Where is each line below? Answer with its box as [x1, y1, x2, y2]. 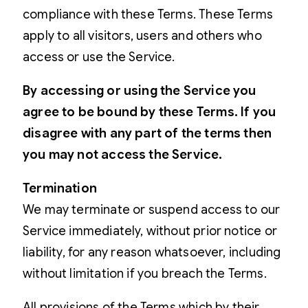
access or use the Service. [23, 49, 175, 65]
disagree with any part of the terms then [23, 125, 272, 141]
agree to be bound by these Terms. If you [23, 104, 276, 120]
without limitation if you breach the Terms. [23, 265, 267, 281]
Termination [23, 180, 97, 196]
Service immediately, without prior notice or [23, 223, 277, 239]
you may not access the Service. [23, 146, 223, 162]
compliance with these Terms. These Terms [23, 6, 274, 22]
